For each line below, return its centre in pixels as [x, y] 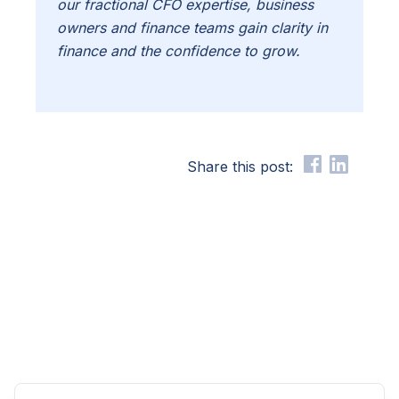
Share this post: [240, 167]
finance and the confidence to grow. [179, 51]
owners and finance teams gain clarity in [192, 28]
